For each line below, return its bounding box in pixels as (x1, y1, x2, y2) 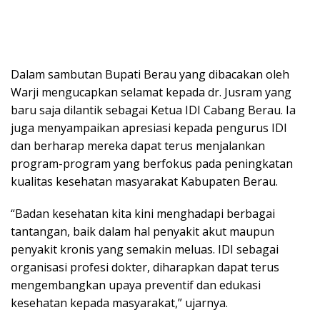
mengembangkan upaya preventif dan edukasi (11, 276, 261, 293)
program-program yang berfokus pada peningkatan (11, 155, 293, 171)
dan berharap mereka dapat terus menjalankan (11, 137, 265, 154)
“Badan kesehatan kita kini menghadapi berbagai (11, 205, 275, 221)
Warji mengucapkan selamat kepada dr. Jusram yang (11, 84, 291, 100)
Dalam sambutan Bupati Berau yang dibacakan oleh (11, 66, 289, 82)
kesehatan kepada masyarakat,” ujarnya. (11, 294, 228, 311)
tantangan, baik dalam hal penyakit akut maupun (11, 223, 274, 239)
